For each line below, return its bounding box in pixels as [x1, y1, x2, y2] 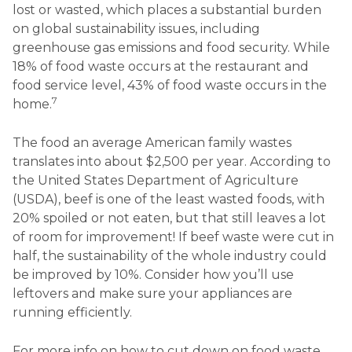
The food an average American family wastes [13, 134, 291, 150]
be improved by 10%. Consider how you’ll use [13, 266, 294, 282]
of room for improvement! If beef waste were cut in [13, 229, 334, 244]
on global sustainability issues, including [13, 21, 260, 37]
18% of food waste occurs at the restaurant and [13, 59, 309, 75]
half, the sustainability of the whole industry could [13, 247, 327, 263]
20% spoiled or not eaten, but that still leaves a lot [13, 210, 326, 225]
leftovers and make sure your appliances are [13, 285, 292, 301]
